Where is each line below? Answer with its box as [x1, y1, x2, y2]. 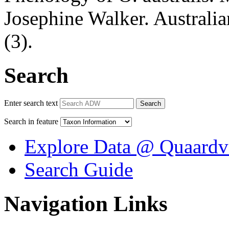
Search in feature [4, 117, 58, 126]
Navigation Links [4, 191, 168, 216]
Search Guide [25, 158, 133, 180]
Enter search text [4, 98, 58, 107]
